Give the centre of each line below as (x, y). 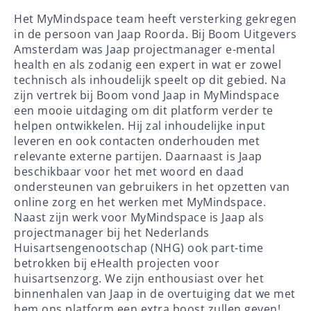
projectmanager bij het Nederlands (112, 232)
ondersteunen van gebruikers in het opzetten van (152, 186)
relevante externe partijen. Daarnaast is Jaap (138, 156)
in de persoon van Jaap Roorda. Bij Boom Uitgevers (155, 34)
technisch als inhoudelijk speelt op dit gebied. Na (150, 79)
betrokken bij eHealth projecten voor (117, 263)
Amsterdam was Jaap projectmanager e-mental (144, 49)
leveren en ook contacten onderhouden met (137, 141)
